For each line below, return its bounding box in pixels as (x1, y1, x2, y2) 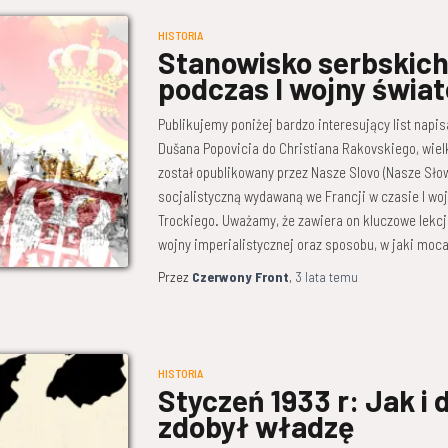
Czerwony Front (191, 267, 289, 285)
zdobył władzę (157, 407, 354, 444)
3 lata (294, 267, 326, 285)
